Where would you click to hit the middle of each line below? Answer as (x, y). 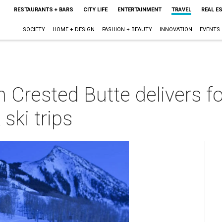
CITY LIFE (95, 10)
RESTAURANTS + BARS (43, 10)
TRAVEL (181, 10)
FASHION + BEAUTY (127, 29)
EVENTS (210, 29)
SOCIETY (34, 29)
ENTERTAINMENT (139, 10)
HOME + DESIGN (73, 29)
